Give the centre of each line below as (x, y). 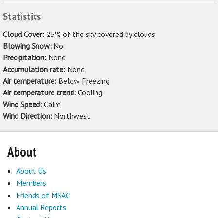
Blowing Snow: (28, 45)
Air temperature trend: (40, 92)
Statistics (22, 16)
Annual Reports (41, 207)
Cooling (90, 92)
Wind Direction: (28, 116)
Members (31, 183)
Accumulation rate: (35, 69)
